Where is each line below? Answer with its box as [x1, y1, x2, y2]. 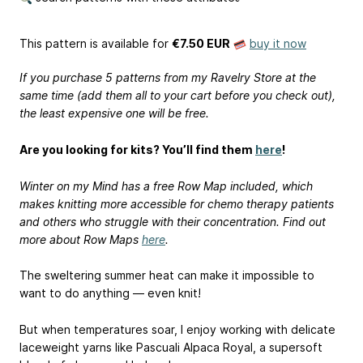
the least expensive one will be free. [19, 106, 209, 120]
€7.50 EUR [172, 36, 230, 50]
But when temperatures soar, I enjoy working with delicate [19, 322, 335, 336]
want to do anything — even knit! [19, 286, 201, 301]
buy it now [250, 36, 306, 50]
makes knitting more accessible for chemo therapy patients [19, 196, 334, 211]
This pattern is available [19, 36, 149, 50]
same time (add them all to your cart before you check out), [19, 88, 335, 102]
